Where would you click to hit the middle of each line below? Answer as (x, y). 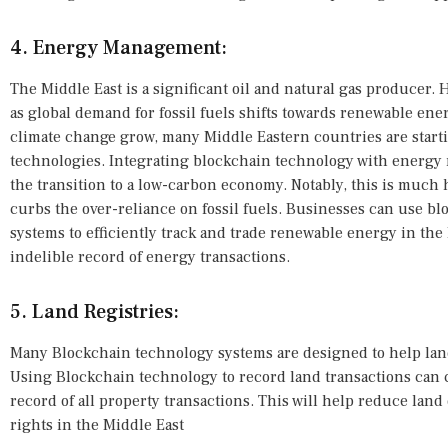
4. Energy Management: (118, 48)
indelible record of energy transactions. (150, 257)
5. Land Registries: (94, 312)
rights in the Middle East (97, 425)
